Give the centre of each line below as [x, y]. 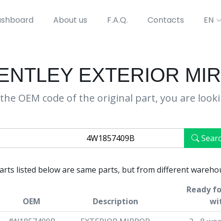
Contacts [166, 20]
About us [70, 20]
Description [115, 201]
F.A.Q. [117, 20]
